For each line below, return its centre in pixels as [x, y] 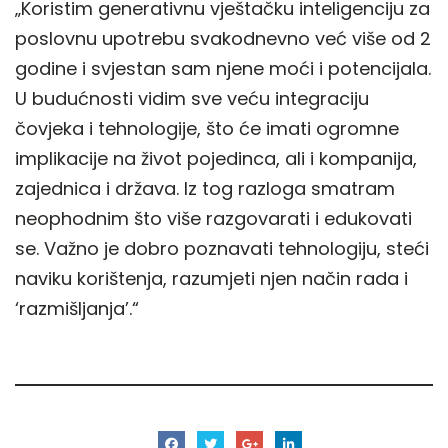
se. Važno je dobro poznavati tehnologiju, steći [222, 248]
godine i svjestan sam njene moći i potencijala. [223, 68]
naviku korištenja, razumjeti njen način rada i [211, 278]
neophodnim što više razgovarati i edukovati [213, 218]
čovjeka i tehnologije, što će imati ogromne [207, 128]
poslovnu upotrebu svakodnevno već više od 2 [223, 38]
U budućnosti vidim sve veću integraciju [192, 98]
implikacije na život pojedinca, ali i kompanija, [216, 158]
